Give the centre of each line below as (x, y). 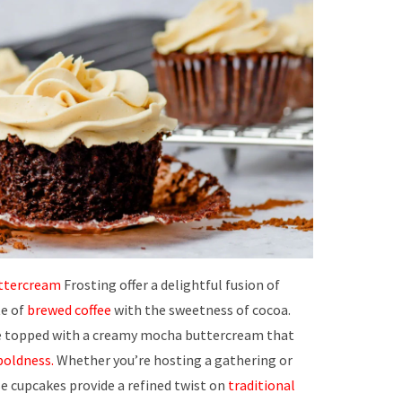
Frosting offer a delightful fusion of (170, 284)
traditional (262, 385)
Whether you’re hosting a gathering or (173, 360)
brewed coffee (69, 310)
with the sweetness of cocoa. (201, 310)
